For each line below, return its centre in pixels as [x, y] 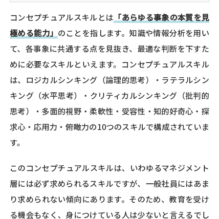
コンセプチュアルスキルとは [62, 17]
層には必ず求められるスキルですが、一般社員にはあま [109, 183]
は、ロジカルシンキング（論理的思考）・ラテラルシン [109, 79]
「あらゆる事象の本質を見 [161, 17]
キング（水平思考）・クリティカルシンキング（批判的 [109, 95]
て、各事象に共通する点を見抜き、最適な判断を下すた [109, 48]
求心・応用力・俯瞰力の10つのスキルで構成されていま [109, 126]
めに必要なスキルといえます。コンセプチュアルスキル [109, 64]
